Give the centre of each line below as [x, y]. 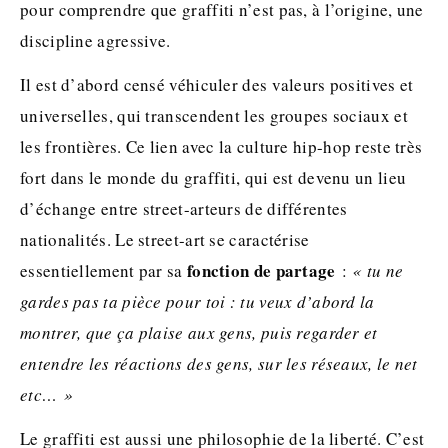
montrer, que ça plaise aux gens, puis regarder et [199, 332]
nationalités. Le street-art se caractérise [165, 239]
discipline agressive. [95, 40]
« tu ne [377, 270]
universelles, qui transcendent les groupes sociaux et [214, 115]
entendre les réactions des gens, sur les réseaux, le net [219, 363]
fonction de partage [264, 270]
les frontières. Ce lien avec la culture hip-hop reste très [221, 146]
